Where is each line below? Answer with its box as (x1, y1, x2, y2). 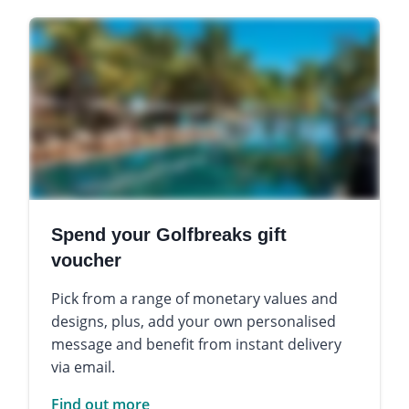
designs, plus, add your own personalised (51, 310, 336, 331)
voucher (51, 249, 121, 270)
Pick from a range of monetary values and (51, 288, 338, 309)
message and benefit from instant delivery (51, 333, 341, 354)
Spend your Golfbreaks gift (51, 224, 287, 245)
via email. (51, 356, 115, 377)
